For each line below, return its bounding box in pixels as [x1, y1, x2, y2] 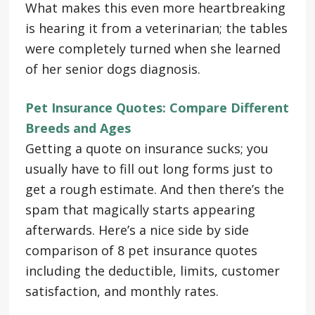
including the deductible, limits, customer [25, 262, 280, 279]
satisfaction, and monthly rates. [25, 282, 219, 300]
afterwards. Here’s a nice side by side [25, 221, 249, 238]
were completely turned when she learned [25, 39, 281, 57]
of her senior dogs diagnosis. [25, 60, 200, 77]
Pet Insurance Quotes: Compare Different [25, 98, 289, 116]
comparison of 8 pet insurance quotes [25, 241, 257, 259]
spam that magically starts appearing [25, 200, 255, 218]
